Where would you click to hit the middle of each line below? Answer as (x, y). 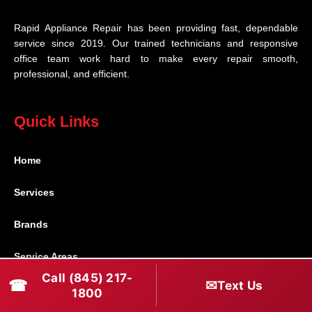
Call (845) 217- (87, 278)
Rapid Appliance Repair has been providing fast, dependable (156, 29)
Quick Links (56, 122)
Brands (31, 225)
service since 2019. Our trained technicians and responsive (156, 44)
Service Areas (46, 257)
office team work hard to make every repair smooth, (156, 59)
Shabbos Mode (50, 289)
